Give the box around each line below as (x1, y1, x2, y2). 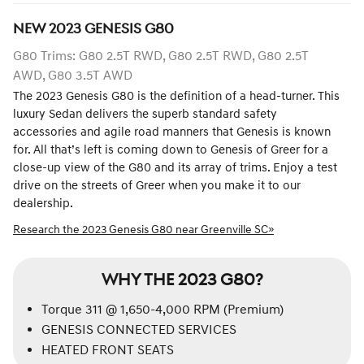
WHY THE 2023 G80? (101, 270, 263, 292)
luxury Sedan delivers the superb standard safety (13, 106, 277, 123)
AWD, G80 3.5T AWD (13, 67, 132, 84)
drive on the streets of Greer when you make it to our (13, 178, 301, 194)
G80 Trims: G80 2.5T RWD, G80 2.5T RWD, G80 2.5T (13, 48, 309, 65)
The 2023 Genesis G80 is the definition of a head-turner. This (13, 89, 340, 105)
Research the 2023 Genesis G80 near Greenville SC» (13, 223, 274, 237)
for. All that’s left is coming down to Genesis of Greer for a (13, 142, 328, 158)
